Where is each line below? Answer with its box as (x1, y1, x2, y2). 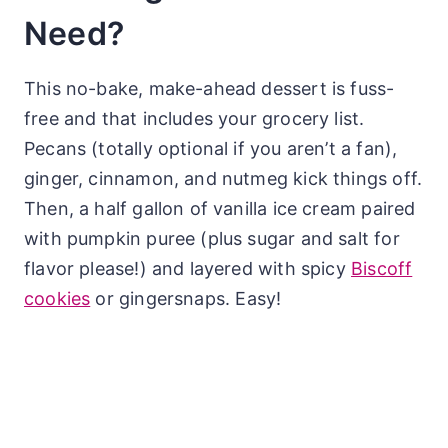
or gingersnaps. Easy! (90, 287, 282, 309)
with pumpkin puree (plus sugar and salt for (24, 227, 400, 249)
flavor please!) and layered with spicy (24, 257, 352, 279)
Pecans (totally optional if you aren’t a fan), (24, 137, 398, 159)
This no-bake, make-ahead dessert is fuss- (24, 77, 395, 99)
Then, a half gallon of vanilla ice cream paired (24, 197, 416, 219)
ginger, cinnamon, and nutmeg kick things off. (24, 167, 423, 189)
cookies (24, 287, 91, 309)
